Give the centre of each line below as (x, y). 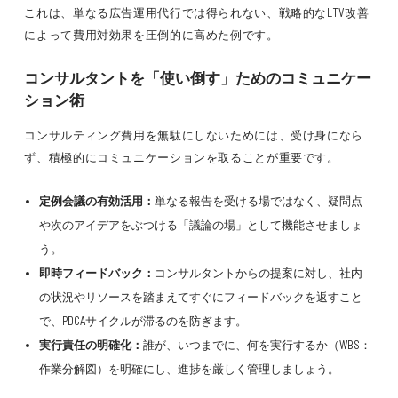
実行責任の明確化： (91, 345)
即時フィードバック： (96, 273)
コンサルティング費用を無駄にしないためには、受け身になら (194, 135)
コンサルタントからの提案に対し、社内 (258, 273)
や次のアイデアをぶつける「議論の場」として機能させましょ (200, 225)
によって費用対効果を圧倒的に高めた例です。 (151, 35)
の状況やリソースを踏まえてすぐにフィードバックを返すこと (200, 297)
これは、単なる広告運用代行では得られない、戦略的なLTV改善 (197, 12)
